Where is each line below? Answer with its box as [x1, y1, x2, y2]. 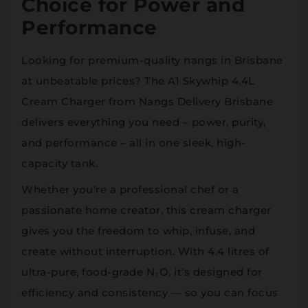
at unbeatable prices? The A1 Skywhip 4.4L [21, 74, 255, 88]
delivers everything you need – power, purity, [21, 115, 266, 129]
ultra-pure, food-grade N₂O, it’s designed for [21, 265, 263, 279]
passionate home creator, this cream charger [21, 203, 272, 217]
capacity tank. [21, 157, 98, 170]
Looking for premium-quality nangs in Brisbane [21, 54, 283, 67]
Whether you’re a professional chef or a [21, 183, 239, 197]
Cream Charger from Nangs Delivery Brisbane [21, 95, 273, 109]
